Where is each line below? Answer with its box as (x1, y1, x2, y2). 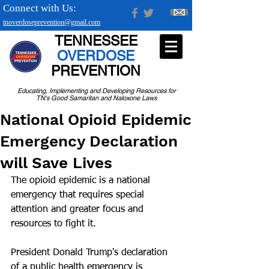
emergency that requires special (11, 190, 147, 200)
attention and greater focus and (11, 205, 147, 214)
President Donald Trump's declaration (11, 248, 171, 258)
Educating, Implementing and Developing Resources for (17, 86, 176, 95)
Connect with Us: (3, 2, 76, 14)
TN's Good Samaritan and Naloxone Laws (36, 94, 157, 102)
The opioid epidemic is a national (11, 176, 153, 186)
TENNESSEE (54, 33, 138, 49)
